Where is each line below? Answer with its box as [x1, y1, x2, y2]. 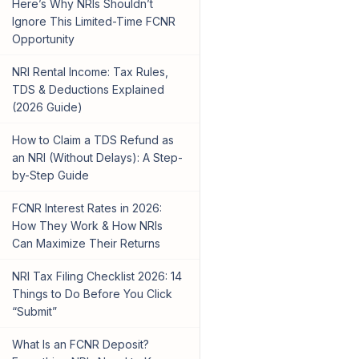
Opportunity [11, 32, 75, 46]
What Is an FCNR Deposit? [11, 337, 149, 352]
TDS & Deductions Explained [11, 83, 164, 97]
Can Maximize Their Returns [11, 236, 160, 251]
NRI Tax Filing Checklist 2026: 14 [11, 269, 182, 284]
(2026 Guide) [11, 100, 83, 115]
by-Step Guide [11, 168, 89, 183]
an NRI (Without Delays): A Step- [11, 151, 183, 165]
